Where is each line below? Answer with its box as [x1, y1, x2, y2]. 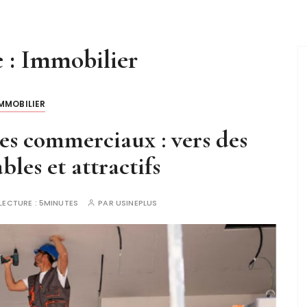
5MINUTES [38, 197, 79, 208]
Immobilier [21, 43, 138, 75]
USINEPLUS [115, 197, 158, 208]
